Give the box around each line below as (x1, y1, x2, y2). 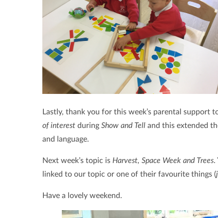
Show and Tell (101, 122, 147, 130)
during (77, 122, 101, 130)
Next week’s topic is (42, 157, 112, 165)
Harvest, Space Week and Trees (112, 157, 214, 165)
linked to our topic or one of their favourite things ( (42, 170, 216, 179)
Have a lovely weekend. (42, 192, 122, 200)
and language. (42, 135, 91, 144)
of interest (42, 122, 77, 130)
